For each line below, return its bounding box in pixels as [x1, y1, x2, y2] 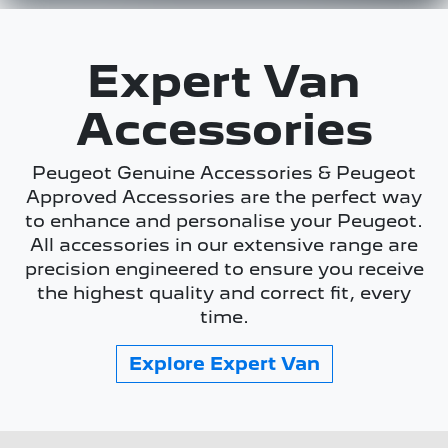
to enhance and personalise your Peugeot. [25, 210, 423, 231]
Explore [128, 353, 210, 374]
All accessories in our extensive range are [30, 234, 418, 255]
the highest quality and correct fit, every [37, 282, 411, 303]
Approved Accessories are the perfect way [26, 186, 422, 207]
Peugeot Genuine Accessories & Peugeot [32, 162, 416, 183]
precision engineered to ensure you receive [24, 258, 424, 279]
